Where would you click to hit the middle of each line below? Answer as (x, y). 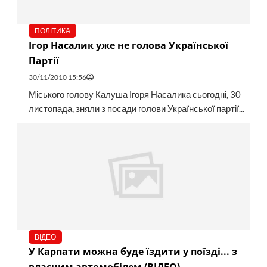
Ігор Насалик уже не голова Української (128, 46)
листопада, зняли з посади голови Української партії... (136, 109)
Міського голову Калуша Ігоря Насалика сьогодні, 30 (134, 95)
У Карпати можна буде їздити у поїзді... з (133, 252)
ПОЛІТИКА (52, 31)
